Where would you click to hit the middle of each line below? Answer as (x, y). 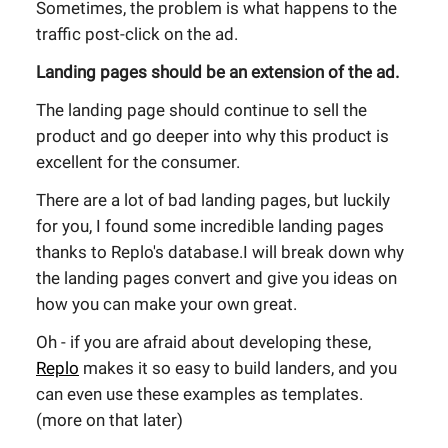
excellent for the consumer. (138, 162)
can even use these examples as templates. (199, 394)
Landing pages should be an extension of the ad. (217, 72)
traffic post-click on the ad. (137, 34)
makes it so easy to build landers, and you (238, 368)
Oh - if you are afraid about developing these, (203, 342)
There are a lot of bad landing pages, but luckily (213, 200)
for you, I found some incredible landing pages (210, 226)
